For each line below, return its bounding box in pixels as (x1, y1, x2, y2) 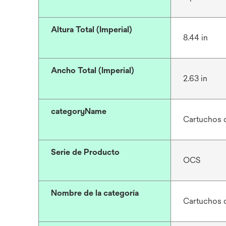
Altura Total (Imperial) (51, 25, 132, 34)
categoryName (51, 106, 106, 116)
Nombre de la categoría (51, 188, 139, 198)
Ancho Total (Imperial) (51, 66, 134, 75)
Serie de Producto (51, 147, 120, 157)
